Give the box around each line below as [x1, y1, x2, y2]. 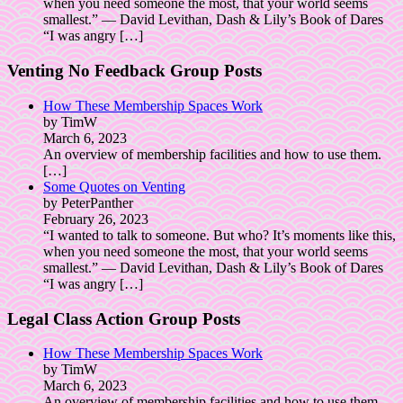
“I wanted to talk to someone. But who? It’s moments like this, [43, 227, 396, 243]
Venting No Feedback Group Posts [7, 61, 262, 81]
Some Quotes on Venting [43, 178, 185, 194]
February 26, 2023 [43, 210, 148, 227]
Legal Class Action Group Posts [7, 309, 240, 328]
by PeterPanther [43, 194, 133, 210]
